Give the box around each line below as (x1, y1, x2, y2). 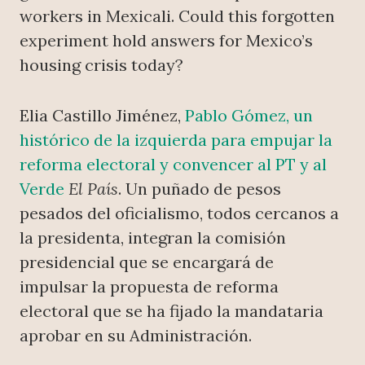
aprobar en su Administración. (20, 325, 252, 346)
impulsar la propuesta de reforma (20, 276, 279, 297)
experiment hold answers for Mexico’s (20, 30, 313, 51)
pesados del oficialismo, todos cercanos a (20, 203, 339, 224)
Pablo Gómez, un (185, 105, 313, 126)
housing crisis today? (20, 55, 183, 76)
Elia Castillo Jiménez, (20, 105, 185, 126)
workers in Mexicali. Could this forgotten (20, 6, 335, 27)
